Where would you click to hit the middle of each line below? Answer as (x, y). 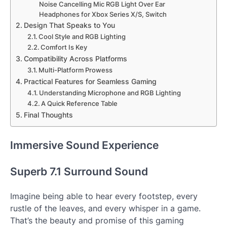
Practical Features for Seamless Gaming (90, 82)
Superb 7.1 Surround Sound (79, 172)
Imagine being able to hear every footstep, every (104, 196)
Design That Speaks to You (69, 25)
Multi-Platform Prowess (76, 70)
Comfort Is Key (64, 47)
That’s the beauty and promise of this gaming (97, 220)
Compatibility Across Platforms (75, 59)
